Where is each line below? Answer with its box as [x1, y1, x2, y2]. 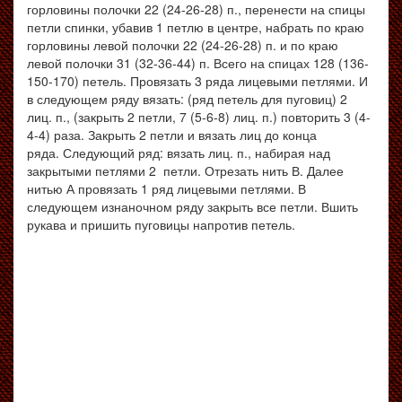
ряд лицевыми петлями [152, 179, 291, 197]
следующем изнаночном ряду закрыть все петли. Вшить [27, 197, 358, 215]
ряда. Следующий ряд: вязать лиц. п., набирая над [27, 144, 330, 162]
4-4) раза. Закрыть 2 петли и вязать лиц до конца [27, 126, 317, 144]
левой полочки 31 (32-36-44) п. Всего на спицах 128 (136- [27, 54, 369, 72]
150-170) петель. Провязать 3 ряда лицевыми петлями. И [27, 72, 368, 90]
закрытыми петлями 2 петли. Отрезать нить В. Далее [27, 162, 344, 179]
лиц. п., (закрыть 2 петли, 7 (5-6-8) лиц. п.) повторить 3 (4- [27, 108, 371, 126]
